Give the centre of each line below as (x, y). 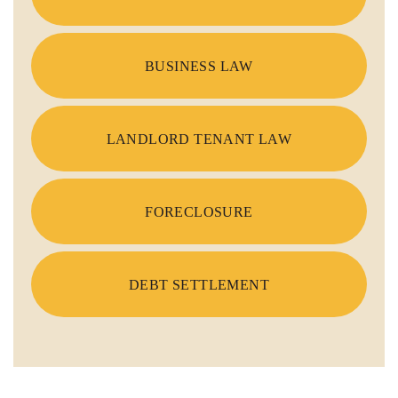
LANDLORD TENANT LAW (199, 139)
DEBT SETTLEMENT (199, 284)
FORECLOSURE (199, 211)
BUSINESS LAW (199, 66)
